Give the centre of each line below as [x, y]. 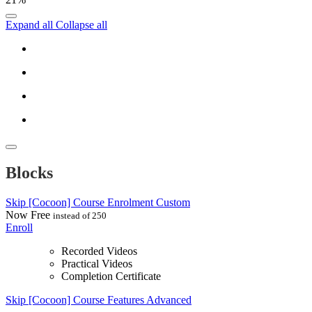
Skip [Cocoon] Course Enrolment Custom [98, 203]
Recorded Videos [99, 251]
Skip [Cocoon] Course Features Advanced [99, 300]
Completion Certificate [111, 276]
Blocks [29, 173]
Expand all [31, 25]
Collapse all [81, 25]
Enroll [19, 228]
